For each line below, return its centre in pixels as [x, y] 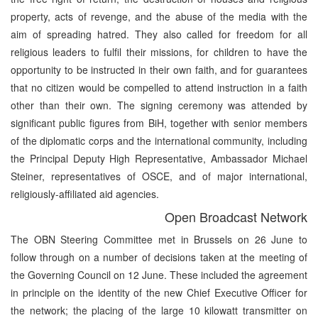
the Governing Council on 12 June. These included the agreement [159, 274]
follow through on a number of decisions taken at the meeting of [159, 257]
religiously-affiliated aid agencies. [85, 193]
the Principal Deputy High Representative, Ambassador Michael [159, 158]
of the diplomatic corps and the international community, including [159, 140]
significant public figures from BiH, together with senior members [159, 122]
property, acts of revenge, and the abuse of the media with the [159, 16]
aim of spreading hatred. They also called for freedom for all [159, 34]
